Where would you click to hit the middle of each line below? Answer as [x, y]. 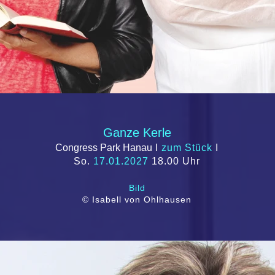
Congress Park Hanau [104, 148]
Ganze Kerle [137, 133]
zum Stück [187, 148]
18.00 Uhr [174, 161]
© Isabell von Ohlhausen [137, 199]
